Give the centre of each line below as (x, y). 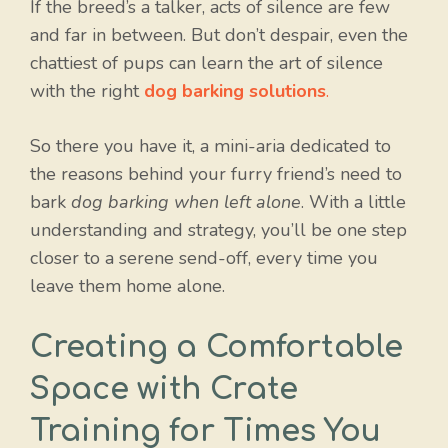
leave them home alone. (127, 286)
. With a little (353, 202)
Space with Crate (164, 390)
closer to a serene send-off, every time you (204, 258)
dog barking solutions (235, 91)
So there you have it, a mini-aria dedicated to (210, 146)
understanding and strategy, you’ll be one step (218, 230)
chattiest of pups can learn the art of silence (206, 63)
